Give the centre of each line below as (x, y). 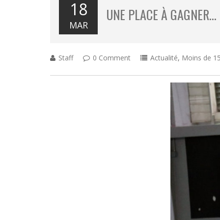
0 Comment (112, 58)
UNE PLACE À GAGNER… (162, 14)
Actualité (164, 58)
